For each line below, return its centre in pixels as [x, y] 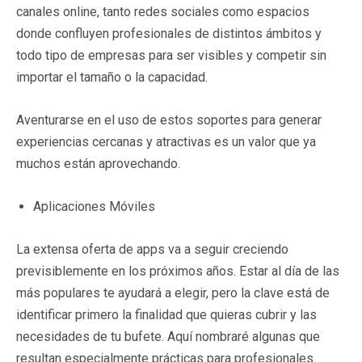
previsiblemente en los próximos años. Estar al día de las [178, 271]
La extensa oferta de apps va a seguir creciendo [152, 249]
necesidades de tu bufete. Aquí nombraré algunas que [168, 336]
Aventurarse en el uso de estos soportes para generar [169, 120]
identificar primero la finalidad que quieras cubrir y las [166, 314]
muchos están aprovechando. [98, 163]
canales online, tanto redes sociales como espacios [163, 11]
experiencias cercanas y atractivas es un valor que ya [166, 141]
